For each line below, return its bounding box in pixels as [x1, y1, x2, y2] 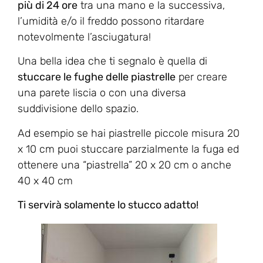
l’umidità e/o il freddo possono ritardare [18, 14, 204, 28]
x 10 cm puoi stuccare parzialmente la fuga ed [18, 142, 239, 156]
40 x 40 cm [18, 174, 73, 187]
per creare [176, 70, 227, 84]
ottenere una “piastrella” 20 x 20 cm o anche [18, 158, 231, 171]
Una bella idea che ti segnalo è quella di [18, 55, 207, 68]
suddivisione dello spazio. [18, 102, 139, 116]
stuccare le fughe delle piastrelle [18, 70, 176, 84]
